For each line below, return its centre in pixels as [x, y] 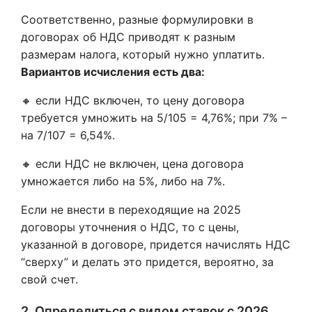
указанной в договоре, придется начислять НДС [156, 244]
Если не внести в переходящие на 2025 [131, 210]
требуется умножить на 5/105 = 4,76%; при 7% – [154, 118]
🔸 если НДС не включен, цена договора [132, 164]
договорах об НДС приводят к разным [128, 37]
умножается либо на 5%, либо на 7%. [123, 181]
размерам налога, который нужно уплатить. [143, 54]
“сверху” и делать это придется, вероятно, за [147, 262]
